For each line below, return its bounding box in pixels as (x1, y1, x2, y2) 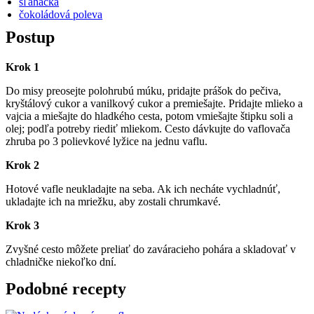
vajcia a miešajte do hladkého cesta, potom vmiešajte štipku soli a (6, 109, 293, 122)
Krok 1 (6, 60, 39, 73)
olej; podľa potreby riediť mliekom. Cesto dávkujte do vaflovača (6, 122, 290, 135)
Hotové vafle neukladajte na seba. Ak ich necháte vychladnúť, (6, 182, 280, 195)
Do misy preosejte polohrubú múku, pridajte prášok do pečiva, (6, 84, 281, 97)
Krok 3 (6, 219, 39, 231)
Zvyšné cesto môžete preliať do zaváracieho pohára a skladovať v (6, 243, 296, 255)
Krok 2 (6, 158, 39, 171)
